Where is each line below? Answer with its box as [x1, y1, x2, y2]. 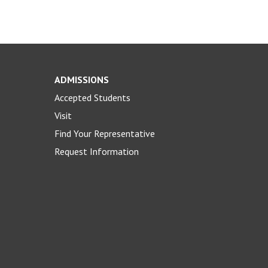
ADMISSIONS [54, 73, 109, 86]
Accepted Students [54, 91, 131, 103]
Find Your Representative [54, 127, 156, 139]
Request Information [54, 145, 139, 157]
